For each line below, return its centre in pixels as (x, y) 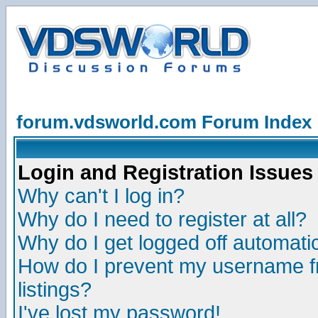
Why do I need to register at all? (162, 219)
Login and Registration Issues (165, 172)
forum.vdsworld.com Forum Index (164, 122)
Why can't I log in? (101, 196)
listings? (55, 290)
